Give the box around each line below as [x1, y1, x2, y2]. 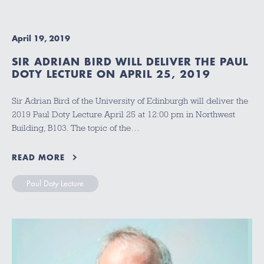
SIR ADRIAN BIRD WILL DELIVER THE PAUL [12, 54, 248, 68]
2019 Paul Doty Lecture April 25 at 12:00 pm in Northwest [12, 110, 235, 120]
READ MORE [12, 151, 65, 163]
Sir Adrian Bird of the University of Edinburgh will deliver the [12, 96, 248, 106]
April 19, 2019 [12, 32, 70, 44]
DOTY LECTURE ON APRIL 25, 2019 [12, 66, 210, 81]
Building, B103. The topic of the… [12, 123, 140, 133]
